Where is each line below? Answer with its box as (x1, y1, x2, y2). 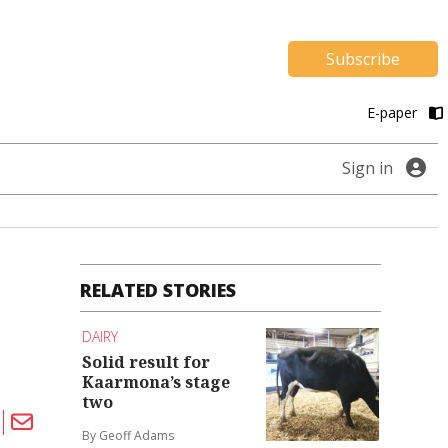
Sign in (342, 157, 393, 179)
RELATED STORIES (80, 278, 237, 302)
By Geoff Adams (82, 427, 175, 445)
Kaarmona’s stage (82, 371, 231, 394)
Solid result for (82, 351, 211, 374)
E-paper (366, 103, 421, 122)
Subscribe (326, 47, 400, 70)
